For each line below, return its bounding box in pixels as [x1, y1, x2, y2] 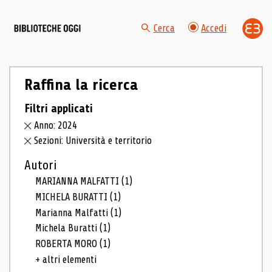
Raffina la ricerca [24, 76, 138, 93]
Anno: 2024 [34, 120, 78, 132]
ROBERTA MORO [35, 238, 100, 250]
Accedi [201, 22, 226, 35]
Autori [24, 158, 57, 173]
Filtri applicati [24, 101, 93, 115]
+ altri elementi [35, 253, 97, 265]
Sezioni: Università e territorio [34, 135, 152, 147]
